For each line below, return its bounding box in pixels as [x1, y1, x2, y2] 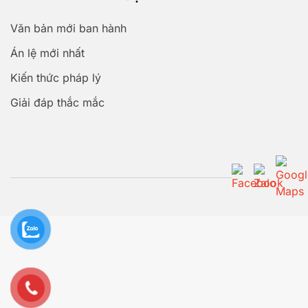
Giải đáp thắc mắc [10, 96, 104, 110]
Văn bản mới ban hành [10, 21, 126, 36]
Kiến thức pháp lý [10, 71, 101, 85]
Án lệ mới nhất [10, 46, 85, 60]
